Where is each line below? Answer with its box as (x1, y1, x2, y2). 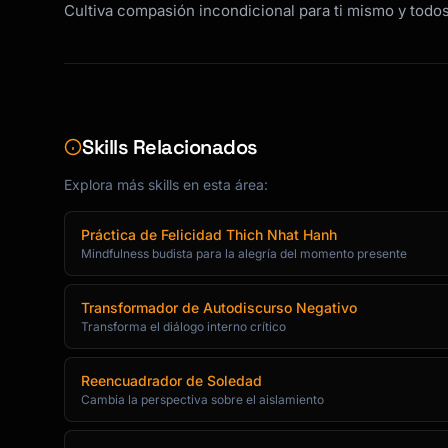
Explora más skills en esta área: (64, 176, 268, 193)
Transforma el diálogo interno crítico (81, 319, 286, 334)
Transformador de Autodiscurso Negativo (81, 299, 357, 316)
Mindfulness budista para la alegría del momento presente (81, 246, 407, 261)
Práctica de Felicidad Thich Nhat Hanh (81, 226, 337, 243)
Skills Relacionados (82, 134, 258, 160)
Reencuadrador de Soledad (81, 372, 262, 389)
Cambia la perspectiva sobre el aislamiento (81, 392, 324, 407)
